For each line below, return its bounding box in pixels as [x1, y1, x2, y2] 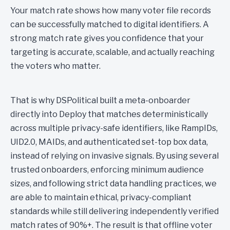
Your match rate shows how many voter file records [10, 6, 211, 15]
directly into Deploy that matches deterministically [10, 109, 208, 119]
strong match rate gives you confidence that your [10, 33, 204, 43]
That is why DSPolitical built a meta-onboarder [10, 95, 190, 105]
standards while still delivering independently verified [10, 206, 219, 216]
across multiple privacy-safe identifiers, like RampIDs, [10, 123, 218, 133]
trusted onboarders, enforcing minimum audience [10, 165, 204, 175]
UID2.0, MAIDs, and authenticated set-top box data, [10, 137, 208, 147]
